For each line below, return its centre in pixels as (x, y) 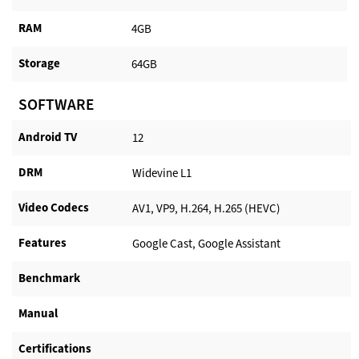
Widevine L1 (162, 173)
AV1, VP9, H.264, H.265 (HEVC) (207, 208)
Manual (38, 314)
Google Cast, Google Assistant (207, 243)
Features (42, 243)
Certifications (55, 349)
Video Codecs (54, 208)
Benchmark (49, 278)
